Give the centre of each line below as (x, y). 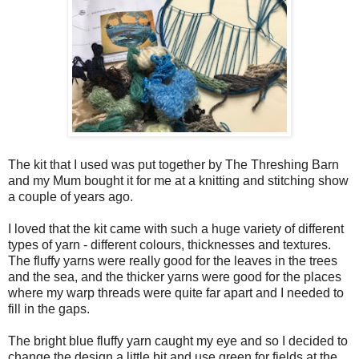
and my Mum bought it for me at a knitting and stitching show (178, 180)
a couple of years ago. (72, 196)
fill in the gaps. (49, 309)
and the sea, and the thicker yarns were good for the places (175, 276)
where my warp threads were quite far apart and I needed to (176, 292)
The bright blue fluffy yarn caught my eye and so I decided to (178, 341)
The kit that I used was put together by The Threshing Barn (173, 164)
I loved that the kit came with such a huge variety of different (176, 228)
